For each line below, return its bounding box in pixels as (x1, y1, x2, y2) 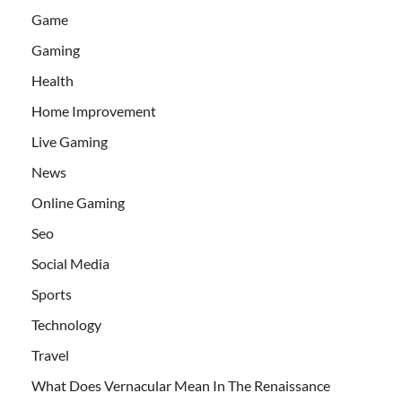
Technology (31, 316, 101, 334)
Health (31, 72, 74, 90)
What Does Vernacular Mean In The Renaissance (31, 377, 330, 395)
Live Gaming (31, 133, 108, 151)
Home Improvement (31, 102, 156, 120)
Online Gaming (31, 194, 125, 212)
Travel (31, 346, 69, 364)
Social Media (31, 255, 109, 273)
